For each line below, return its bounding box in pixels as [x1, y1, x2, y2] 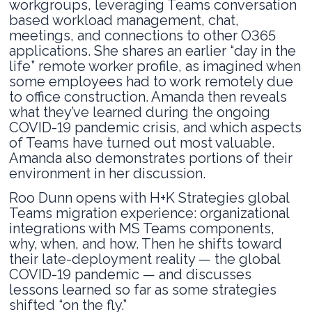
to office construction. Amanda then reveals [9, 88, 288, 105]
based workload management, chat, [9, 11, 240, 29]
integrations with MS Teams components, [9, 219, 275, 237]
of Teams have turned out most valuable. [9, 134, 275, 151]
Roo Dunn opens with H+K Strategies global [9, 189, 290, 206]
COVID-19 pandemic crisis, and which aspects [9, 118, 302, 136]
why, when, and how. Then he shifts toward [9, 235, 283, 252]
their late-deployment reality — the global [9, 250, 281, 267]
